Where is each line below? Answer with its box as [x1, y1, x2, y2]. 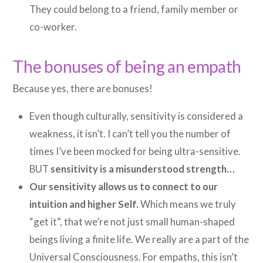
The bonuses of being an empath [13, 56, 242, 77]
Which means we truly [139, 197, 237, 210]
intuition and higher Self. [29, 197, 139, 210]
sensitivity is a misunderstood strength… [50, 162, 235, 175]
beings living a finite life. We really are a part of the [29, 232, 249, 245]
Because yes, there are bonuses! [13, 82, 153, 95]
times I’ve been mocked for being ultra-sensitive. [29, 144, 241, 157]
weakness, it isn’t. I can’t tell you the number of [29, 127, 231, 140]
